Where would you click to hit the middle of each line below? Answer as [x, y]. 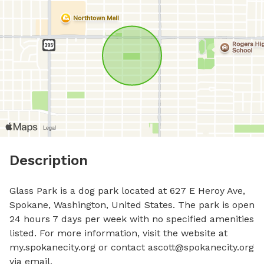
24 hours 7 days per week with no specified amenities [132, 219]
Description [49, 160]
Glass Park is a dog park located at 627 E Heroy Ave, [127, 191]
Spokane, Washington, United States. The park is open [132, 205]
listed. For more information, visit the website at [118, 233]
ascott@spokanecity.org [201, 247]
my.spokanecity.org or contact [79, 247]
